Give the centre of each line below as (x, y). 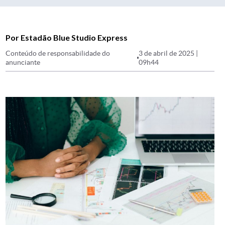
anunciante (23, 62)
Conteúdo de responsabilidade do (58, 53)
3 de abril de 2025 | (168, 53)
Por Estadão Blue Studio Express (67, 37)
